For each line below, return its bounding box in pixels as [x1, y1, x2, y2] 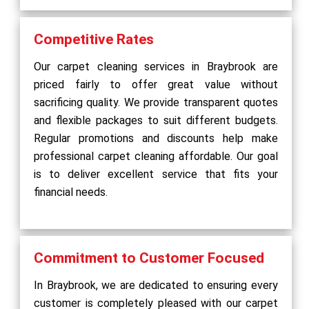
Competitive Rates [34, 30, 154, 48]
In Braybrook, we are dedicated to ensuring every [34, 278, 278, 292]
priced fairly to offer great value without [34, 77, 278, 91]
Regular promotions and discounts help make [34, 131, 278, 145]
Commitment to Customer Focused [34, 249, 264, 266]
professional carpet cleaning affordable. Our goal [34, 149, 278, 163]
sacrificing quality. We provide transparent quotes [34, 95, 278, 109]
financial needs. [34, 185, 108, 199]
